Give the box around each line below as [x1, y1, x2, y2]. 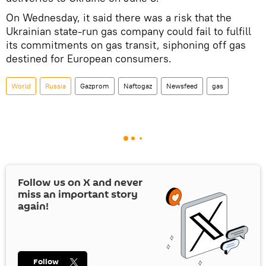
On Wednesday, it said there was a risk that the [6, 11, 232, 24]
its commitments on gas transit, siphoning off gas [6, 38, 246, 52]
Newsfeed [166, 81, 198, 90]
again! [18, 199, 49, 214]
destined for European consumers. [6, 52, 172, 65]
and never [90, 175, 142, 190]
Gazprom [80, 81, 109, 90]
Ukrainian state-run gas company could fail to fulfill [6, 24, 251, 38]
